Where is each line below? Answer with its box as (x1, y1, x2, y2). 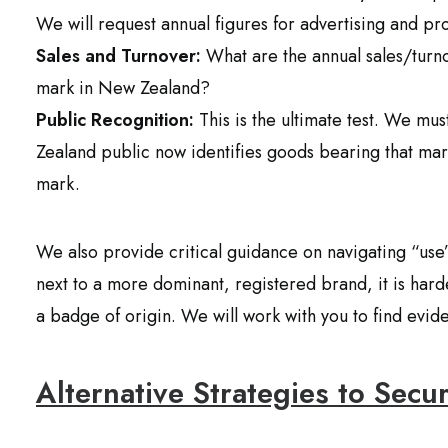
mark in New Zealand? (36, 75, 210, 101)
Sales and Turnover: (36, 43, 201, 69)
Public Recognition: (36, 107, 194, 133)
